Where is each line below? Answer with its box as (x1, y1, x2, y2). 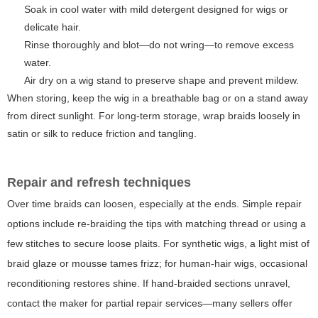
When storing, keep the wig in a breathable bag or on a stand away (7, 92, 308, 104)
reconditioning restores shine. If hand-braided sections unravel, (7, 278, 290, 290)
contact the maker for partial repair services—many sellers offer (7, 297, 292, 309)
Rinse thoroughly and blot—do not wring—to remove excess (24, 39, 294, 51)
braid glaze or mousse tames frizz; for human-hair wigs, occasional (7, 258, 307, 270)
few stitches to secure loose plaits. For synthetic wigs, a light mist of (7, 238, 309, 250)
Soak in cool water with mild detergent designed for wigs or (24, 4, 288, 16)
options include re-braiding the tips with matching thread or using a (7, 218, 306, 230)
